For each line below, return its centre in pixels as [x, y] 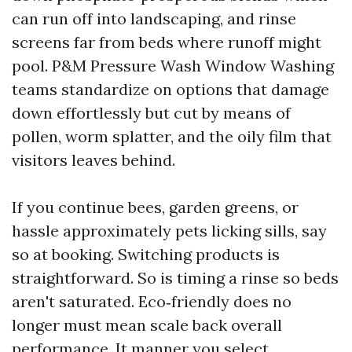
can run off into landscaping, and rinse [154, 18]
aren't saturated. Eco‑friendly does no [152, 301]
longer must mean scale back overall [147, 325]
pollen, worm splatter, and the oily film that [172, 136]
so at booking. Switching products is [146, 254]
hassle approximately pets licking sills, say [169, 231]
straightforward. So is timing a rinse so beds [175, 278]
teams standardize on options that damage [170, 89]
